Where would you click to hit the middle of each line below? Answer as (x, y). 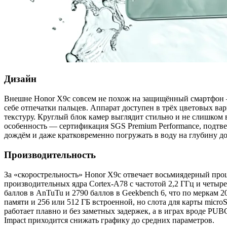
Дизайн (20, 79)
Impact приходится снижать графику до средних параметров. (109, 220)
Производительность (50, 155)
